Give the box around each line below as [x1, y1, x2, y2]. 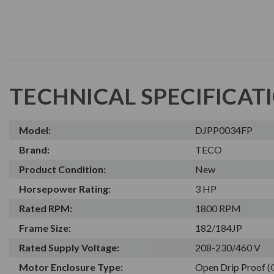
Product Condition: [19, 163, 106, 175]
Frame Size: [19, 221, 71, 234]
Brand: [19, 143, 50, 155]
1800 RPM [195, 202, 242, 214]
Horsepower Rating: [19, 182, 111, 194]
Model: [19, 124, 51, 136]
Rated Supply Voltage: [19, 241, 119, 253]
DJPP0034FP [195, 124, 253, 136]
